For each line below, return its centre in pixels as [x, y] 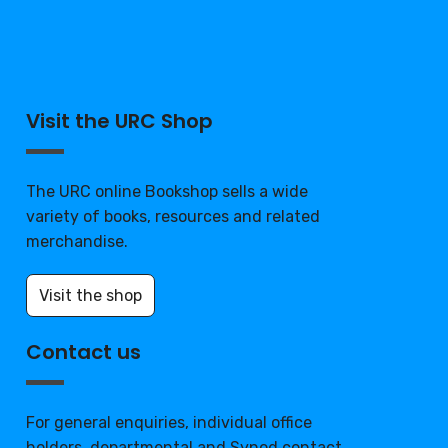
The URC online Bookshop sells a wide [167, 192]
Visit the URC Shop [120, 121]
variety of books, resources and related [173, 217]
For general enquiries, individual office [169, 423]
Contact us [84, 352]
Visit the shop [91, 296]
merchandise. [77, 242]
